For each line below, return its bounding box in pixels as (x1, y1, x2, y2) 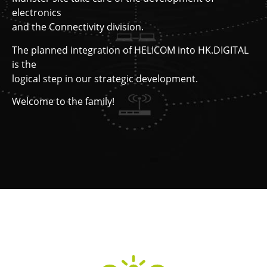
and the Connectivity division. (12, 20, 144, 34)
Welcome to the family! (12, 95, 114, 108)
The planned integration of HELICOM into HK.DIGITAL (12, 43, 249, 57)
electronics (12, 6, 61, 20)
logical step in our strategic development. (12, 72, 198, 85)
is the (12, 57, 36, 71)
